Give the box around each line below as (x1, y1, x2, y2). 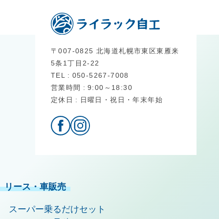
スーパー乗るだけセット (9, 204, 106, 214)
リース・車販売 (4, 181, 66, 192)
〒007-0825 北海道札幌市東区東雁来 (51, 46, 179, 55)
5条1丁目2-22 (51, 59, 100, 67)
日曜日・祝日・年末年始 (80, 95, 163, 104)
